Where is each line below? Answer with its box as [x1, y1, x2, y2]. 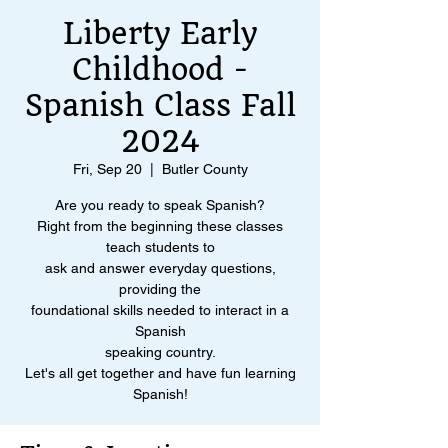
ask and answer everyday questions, [44, 260, 276, 276]
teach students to [105, 239, 215, 255]
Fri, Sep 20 [72, 161, 142, 177]
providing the [119, 281, 201, 297]
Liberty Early [63, 16, 257, 51]
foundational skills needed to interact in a [31, 302, 289, 318]
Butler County [161, 161, 248, 177]
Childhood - [72, 52, 248, 87]
